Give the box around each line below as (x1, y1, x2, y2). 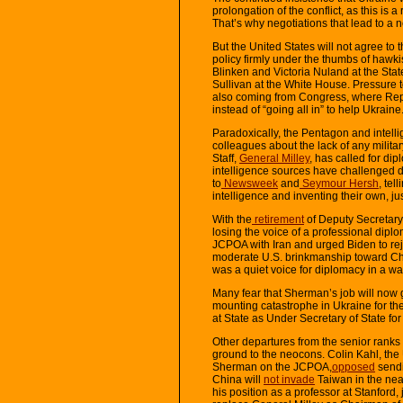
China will (212, 372, 264, 386)
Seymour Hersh (300, 176, 379, 190)
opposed (332, 360, 375, 373)
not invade (264, 372, 315, 386)
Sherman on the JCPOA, (212, 360, 332, 373)
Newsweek (221, 176, 278, 190)
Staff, (212, 151, 239, 165)
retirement (252, 212, 304, 226)
